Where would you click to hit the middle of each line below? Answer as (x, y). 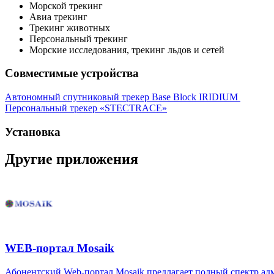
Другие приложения (72, 159)
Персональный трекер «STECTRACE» (86, 108)
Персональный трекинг (80, 39)
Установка (33, 131)
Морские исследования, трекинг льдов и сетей (127, 50)
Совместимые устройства (72, 73)
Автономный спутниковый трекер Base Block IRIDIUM (123, 97)
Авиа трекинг (60, 17)
